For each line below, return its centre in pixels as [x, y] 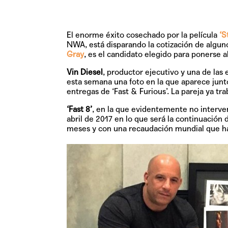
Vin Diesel [84, 72]
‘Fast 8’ [79, 109]
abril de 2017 [89, 119]
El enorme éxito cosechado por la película [143, 35]
